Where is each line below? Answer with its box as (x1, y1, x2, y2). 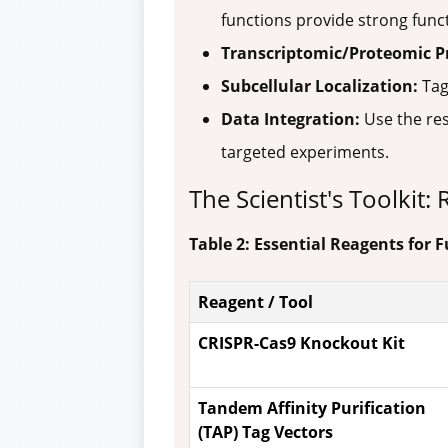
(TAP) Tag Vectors (198, 421, 333, 444)
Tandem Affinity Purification (198, 397, 426, 420)
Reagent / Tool (198, 291, 313, 314)
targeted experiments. (221, 141, 389, 164)
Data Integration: (221, 108, 360, 131)
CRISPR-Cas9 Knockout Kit (198, 332, 405, 355)
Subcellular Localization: (221, 75, 418, 98)
